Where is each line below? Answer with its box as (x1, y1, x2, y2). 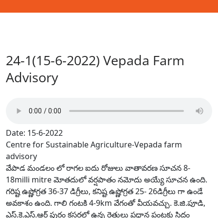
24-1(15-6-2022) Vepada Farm (6, 51, 184, 69)
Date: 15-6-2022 (6, 127, 63, 138)
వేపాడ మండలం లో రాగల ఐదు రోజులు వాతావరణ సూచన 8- (6, 163, 190, 173)
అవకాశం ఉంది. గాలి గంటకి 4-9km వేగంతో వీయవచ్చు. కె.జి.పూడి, (6, 198, 205, 208)
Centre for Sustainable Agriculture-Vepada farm (6, 139, 182, 150)
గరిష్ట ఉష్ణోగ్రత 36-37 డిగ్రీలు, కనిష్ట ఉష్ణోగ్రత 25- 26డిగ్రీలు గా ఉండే (6, 186, 203, 197)
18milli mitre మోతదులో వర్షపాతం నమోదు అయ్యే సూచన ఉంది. (6, 174, 207, 185)
